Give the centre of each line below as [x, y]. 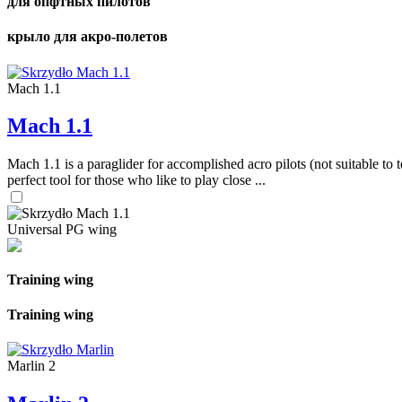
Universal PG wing [62, 230]
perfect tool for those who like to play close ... [136, 180]
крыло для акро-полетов [87, 37]
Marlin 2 [31, 366]
